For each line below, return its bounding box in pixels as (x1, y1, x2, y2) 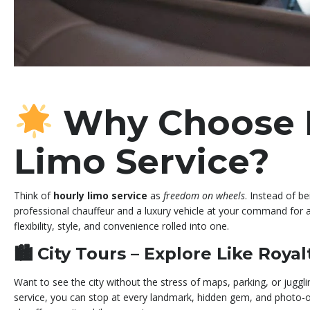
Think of (14, 189, 53, 203)
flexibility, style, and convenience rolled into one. (14, 219, 229, 233)
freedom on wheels (163, 189, 245, 203)
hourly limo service (53, 189, 147, 203)
